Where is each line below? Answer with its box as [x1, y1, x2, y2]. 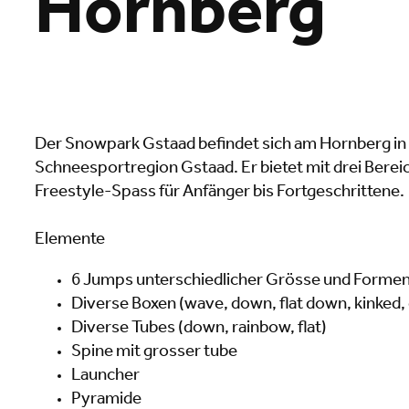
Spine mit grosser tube [71, 343, 237, 362]
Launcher [71, 367, 140, 385]
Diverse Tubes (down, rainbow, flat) [71, 320, 327, 338]
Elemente [35, 231, 105, 249]
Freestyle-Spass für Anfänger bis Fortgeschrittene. [35, 184, 404, 202]
